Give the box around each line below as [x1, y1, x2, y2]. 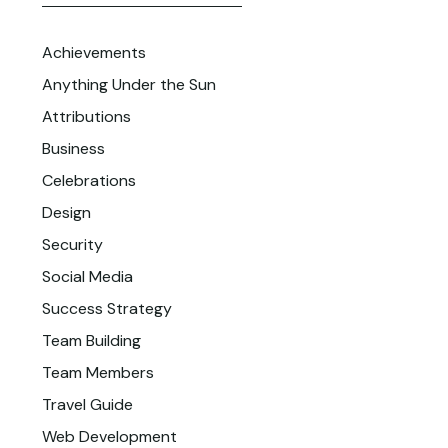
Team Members [42, 362, 155, 384]
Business [42, 138, 106, 160]
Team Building [42, 330, 142, 352]
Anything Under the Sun [42, 74, 217, 96]
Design [42, 202, 92, 224]
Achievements [42, 42, 147, 64]
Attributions [42, 106, 132, 128]
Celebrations [42, 170, 137, 192]
